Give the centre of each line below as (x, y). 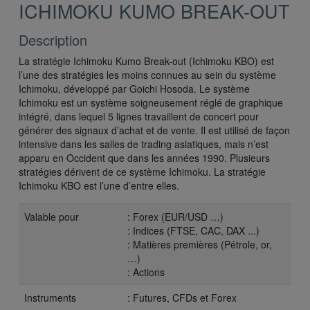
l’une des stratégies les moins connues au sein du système (147, 74)
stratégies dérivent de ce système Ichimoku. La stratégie (142, 171)
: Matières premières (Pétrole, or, (200, 244)
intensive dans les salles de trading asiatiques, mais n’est (144, 144)
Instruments (50, 297)
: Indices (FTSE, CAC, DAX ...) (193, 230)
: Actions (146, 272)
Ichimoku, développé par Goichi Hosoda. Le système (134, 88)
